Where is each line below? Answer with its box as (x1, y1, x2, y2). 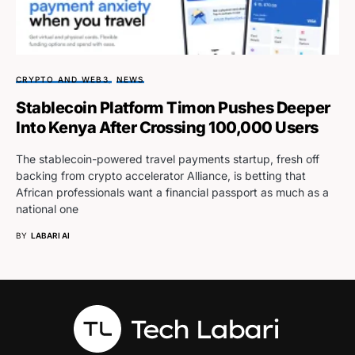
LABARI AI (31, 230, 70, 240)
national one (16, 201, 78, 216)
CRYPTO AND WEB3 (16, 74, 109, 84)
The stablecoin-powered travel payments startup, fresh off (16, 151, 319, 166)
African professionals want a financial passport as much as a (16, 185, 329, 199)
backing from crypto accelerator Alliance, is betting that (16, 168, 306, 182)
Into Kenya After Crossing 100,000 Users (16, 117, 319, 137)
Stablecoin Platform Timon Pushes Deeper (16, 97, 330, 117)
